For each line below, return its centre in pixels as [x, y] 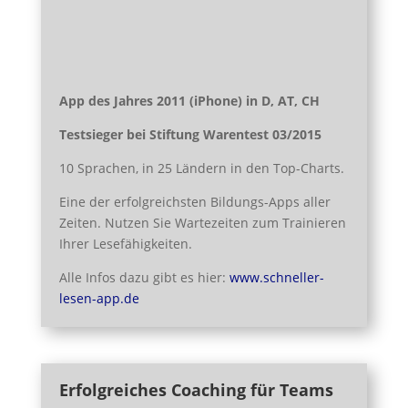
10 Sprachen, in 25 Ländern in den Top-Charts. [201, 168]
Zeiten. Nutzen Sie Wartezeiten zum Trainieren [202, 223]
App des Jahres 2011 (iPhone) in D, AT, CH [189, 101]
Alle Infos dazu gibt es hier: [144, 277]
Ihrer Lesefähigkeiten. [125, 244]
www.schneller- [276, 277]
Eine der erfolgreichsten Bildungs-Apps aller [194, 202]
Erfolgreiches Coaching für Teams [196, 390]
